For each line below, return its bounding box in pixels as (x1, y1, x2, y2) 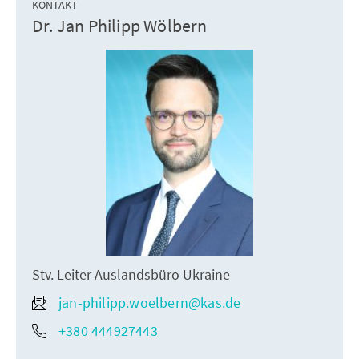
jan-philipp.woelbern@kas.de (58, 293, 241, 313)
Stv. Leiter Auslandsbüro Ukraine (32, 265, 230, 284)
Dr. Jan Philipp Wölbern (32, 14, 208, 38)
